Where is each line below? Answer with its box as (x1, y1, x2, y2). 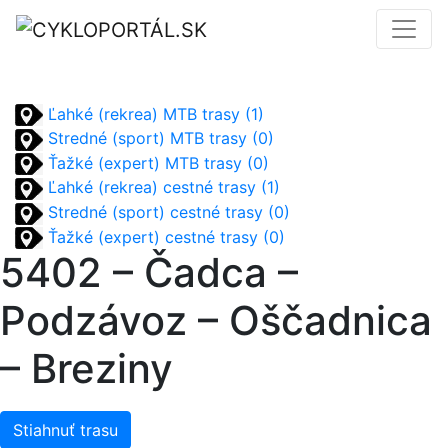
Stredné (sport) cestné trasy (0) (43, 202, 290, 223)
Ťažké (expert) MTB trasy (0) (43, 152, 269, 173)
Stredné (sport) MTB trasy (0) (43, 128, 274, 149)
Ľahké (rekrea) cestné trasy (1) (43, 177, 280, 198)
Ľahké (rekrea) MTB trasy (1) (43, 103, 264, 124)
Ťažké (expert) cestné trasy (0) (43, 226, 285, 247)
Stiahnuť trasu (13, 420, 118, 441)
